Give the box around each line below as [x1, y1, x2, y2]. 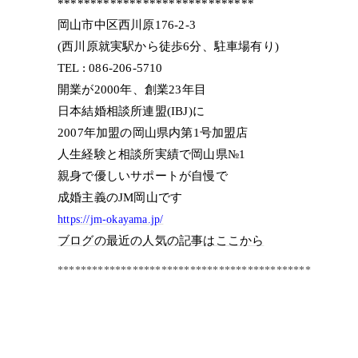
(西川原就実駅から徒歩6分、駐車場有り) [58, 39, 279, 54]
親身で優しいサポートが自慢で [58, 169, 228, 183]
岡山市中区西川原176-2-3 [58, 18, 209, 32]
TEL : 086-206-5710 [58, 61, 163, 75]
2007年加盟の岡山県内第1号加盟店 [58, 125, 249, 140]
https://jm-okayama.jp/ [58, 213, 164, 226]
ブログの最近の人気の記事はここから [58, 233, 265, 248]
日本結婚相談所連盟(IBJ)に [58, 104, 205, 118]
